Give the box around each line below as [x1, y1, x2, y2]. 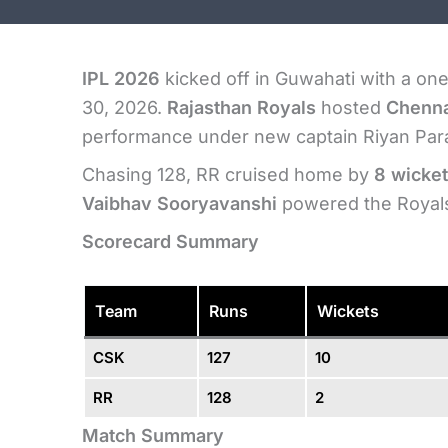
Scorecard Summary [82, 230, 259, 252]
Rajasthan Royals [167, 96, 316, 118]
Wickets [317, 300, 379, 321]
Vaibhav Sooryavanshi [82, 192, 277, 214]
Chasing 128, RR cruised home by [82, 163, 374, 185]
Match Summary [82, 424, 224, 446]
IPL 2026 [82, 67, 160, 89]
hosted [316, 96, 386, 118]
